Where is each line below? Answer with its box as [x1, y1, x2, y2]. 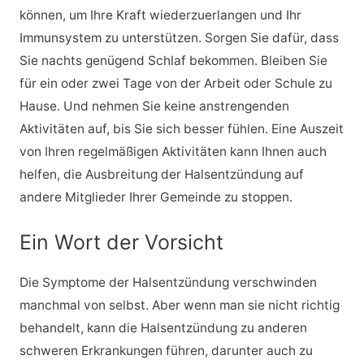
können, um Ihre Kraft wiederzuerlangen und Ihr [19, 7, 301, 23]
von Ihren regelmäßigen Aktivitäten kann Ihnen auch [19, 144, 327, 159]
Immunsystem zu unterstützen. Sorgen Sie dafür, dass [19, 30, 339, 45]
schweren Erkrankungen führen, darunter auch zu [19, 342, 313, 358]
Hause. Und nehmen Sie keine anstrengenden [19, 98, 289, 114]
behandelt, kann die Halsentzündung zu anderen [19, 319, 307, 336]
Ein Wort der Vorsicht [19, 229, 223, 254]
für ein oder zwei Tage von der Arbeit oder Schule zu [19, 76, 332, 91]
